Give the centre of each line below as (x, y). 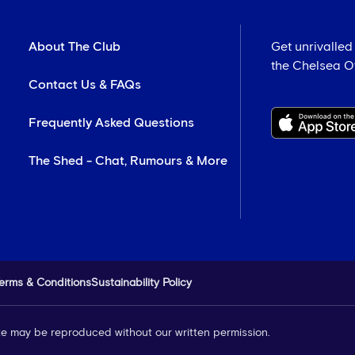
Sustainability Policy (141, 282)
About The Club (75, 46)
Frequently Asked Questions (112, 122)
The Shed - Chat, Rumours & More (128, 160)
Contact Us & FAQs (85, 84)
